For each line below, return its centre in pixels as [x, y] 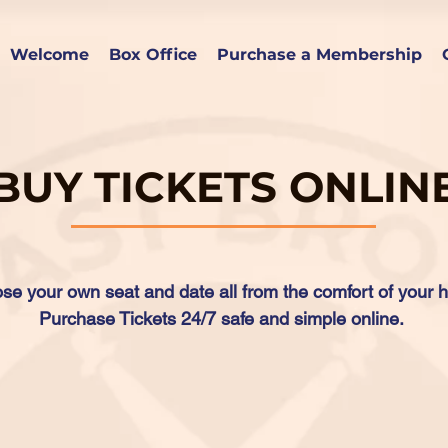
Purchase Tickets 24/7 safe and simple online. [224, 318]
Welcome [49, 54]
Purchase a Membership [319, 54]
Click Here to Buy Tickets [223, 396]
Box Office [153, 54]
